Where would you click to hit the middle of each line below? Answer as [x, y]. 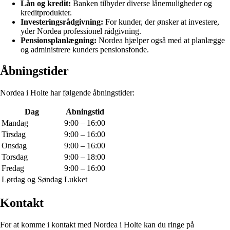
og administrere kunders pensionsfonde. [85, 49]
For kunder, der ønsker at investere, [161, 22]
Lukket [76, 180]
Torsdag [15, 157]
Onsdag [14, 146]
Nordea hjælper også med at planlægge [161, 40]
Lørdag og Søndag [32, 180]
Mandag [15, 123]
